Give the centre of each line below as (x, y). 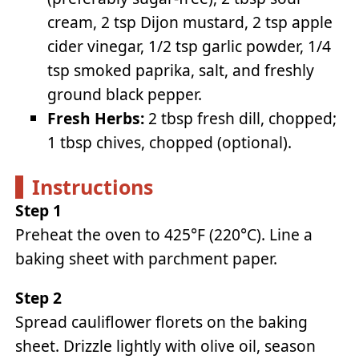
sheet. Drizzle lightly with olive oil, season (166, 346)
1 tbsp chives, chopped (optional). (170, 143)
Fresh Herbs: (96, 119)
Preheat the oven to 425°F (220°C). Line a (164, 235)
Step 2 (39, 298)
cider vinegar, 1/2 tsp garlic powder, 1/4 (190, 46)
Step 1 (39, 211)
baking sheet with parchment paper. (147, 259)
